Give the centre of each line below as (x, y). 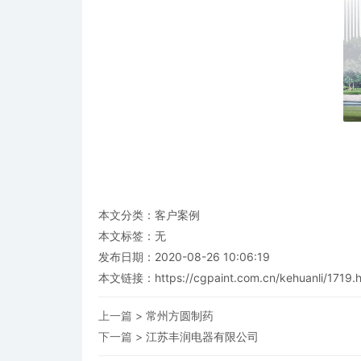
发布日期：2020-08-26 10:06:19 (184, 257)
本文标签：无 (132, 236)
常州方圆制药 (180, 315)
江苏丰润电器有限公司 (202, 336)
